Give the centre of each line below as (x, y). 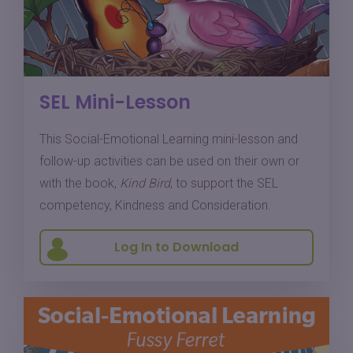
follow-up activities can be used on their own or (169, 161)
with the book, (80, 183)
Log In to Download (176, 247)
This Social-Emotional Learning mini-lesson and (169, 139)
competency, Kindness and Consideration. (155, 205)
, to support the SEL (224, 183)
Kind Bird (145, 183)
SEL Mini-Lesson (115, 102)
